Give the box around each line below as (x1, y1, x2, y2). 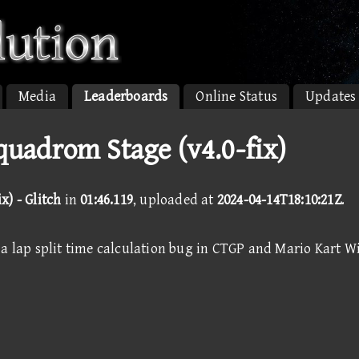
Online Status (196, 88, 278, 105)
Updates (305, 88, 357, 105)
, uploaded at (133, 192, 217, 208)
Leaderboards (84, 88, 168, 105)
